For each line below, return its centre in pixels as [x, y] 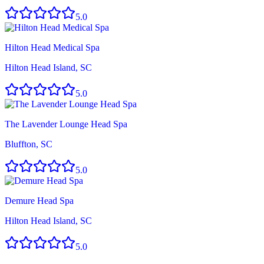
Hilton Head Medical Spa [52, 47]
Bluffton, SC [29, 144]
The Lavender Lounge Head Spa [66, 124]
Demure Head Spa [39, 200]
